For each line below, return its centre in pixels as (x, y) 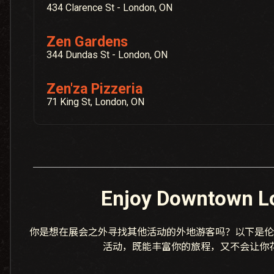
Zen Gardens (87, 42)
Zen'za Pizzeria (95, 89)
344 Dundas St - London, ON (107, 55)
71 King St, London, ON (96, 102)
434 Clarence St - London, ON (110, 7)
